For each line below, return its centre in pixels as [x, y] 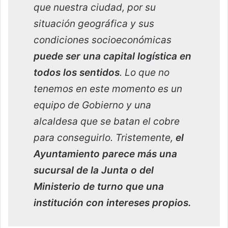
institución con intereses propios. [112, 203]
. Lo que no [145, 72]
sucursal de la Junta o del [94, 170]
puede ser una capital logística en [112, 56]
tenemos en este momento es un [108, 89]
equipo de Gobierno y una [92, 105]
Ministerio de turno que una [99, 186]
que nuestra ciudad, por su [95, 7]
